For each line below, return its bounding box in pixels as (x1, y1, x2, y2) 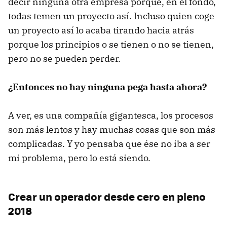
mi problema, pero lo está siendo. (8, 152, 150, 164)
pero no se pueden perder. (8, 52, 121, 64)
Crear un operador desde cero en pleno (8, 188, 206, 204)
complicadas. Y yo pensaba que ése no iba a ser (8, 137, 210, 149)
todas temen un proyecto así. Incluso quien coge (8, 10, 214, 22)
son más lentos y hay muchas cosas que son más (8, 123, 215, 135)
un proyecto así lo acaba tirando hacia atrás (8, 24, 194, 36)
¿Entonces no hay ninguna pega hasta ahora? (8, 81, 207, 93)
